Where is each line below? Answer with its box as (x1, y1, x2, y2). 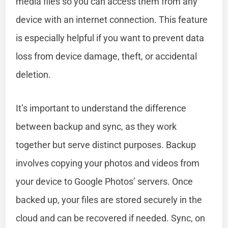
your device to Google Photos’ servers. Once (16, 176, 193, 187)
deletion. (16, 69, 51, 80)
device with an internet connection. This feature (16, 14, 208, 25)
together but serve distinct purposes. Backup (16, 139, 196, 150)
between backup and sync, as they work (16, 121, 177, 132)
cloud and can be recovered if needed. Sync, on (16, 212, 206, 223)
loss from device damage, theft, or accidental (16, 50, 197, 62)
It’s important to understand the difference (16, 102, 187, 113)
